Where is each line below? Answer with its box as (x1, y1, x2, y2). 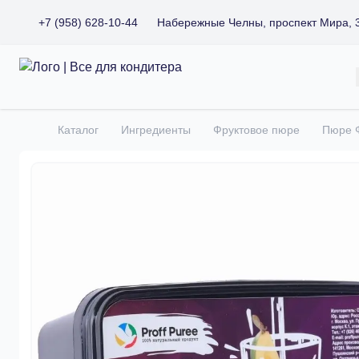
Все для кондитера (18, 59, 131, 73)
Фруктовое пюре (213, 123, 300, 136)
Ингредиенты (121, 123, 191, 136)
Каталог (58, 123, 99, 136)
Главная (18, 131, 68, 145)
